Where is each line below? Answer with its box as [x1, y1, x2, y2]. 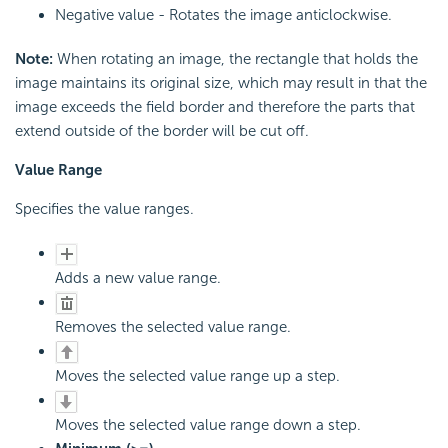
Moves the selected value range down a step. [55, 415, 361, 434]
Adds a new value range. [55, 269, 221, 288]
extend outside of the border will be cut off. [15, 122, 309, 141]
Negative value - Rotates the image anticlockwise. [55, 6, 392, 25]
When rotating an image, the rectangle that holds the [57, 50, 418, 69]
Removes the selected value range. [55, 318, 291, 337]
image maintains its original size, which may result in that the [15, 74, 427, 93]
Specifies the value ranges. [15, 200, 194, 219]
